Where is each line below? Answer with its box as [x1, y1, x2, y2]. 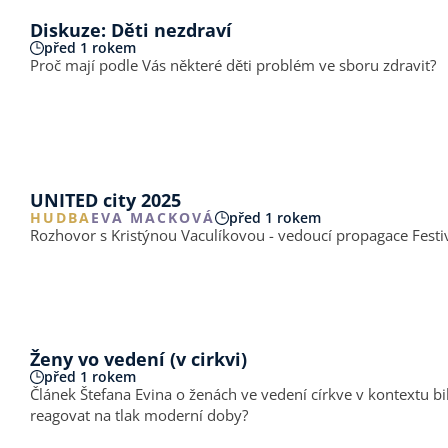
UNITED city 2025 [30, 187, 181, 212]
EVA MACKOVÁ [91, 207, 215, 227]
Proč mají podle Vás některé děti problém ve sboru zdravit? [30, 54, 436, 75]
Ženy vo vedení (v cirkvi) [30, 347, 247, 371]
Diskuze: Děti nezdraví [30, 17, 232, 42]
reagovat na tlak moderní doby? [30, 405, 248, 425]
